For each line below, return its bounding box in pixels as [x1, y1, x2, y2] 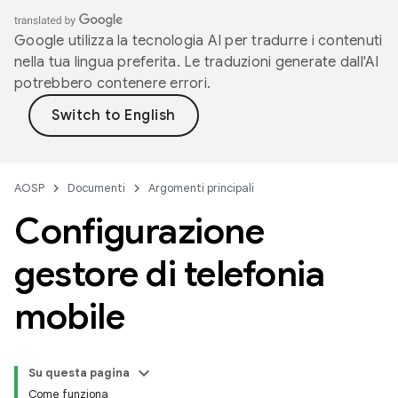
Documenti [68, 180, 125, 195]
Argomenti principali [148, 180, 254, 195]
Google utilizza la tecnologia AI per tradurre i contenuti [14, 32, 383, 50]
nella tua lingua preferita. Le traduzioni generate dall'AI [14, 53, 379, 71]
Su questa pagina [28, 365, 130, 380]
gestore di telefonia [14, 251, 324, 296]
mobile [14, 294, 124, 338]
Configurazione [14, 209, 264, 253]
